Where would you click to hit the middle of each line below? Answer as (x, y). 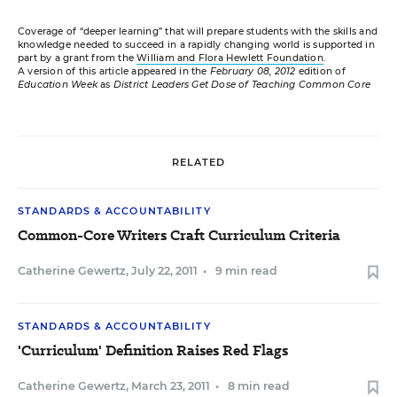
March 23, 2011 (171, 386)
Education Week (58, 85)
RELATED (198, 162)
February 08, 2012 (253, 71)
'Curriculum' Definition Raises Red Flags (153, 350)
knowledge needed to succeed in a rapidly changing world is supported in (196, 45)
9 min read (246, 271)
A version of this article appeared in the (114, 71)
